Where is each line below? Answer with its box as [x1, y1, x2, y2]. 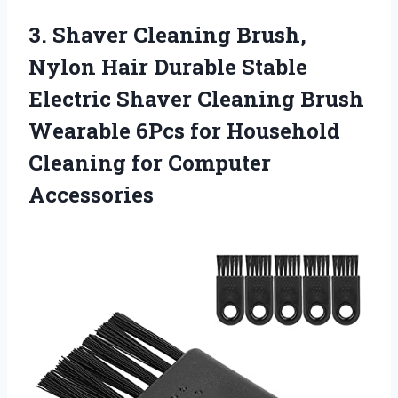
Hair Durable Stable [96, 52, 307, 82]
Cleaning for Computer [28, 148, 271, 178]
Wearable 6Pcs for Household [28, 116, 340, 146]
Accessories [28, 180, 154, 210]
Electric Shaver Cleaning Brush [28, 84, 364, 114]
